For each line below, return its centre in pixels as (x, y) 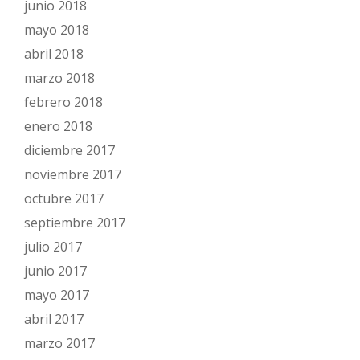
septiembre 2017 (75, 223)
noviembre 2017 (73, 174)
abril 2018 (54, 54)
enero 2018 (58, 126)
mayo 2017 (57, 295)
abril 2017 (54, 319)
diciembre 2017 (70, 150)
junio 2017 (55, 271)
